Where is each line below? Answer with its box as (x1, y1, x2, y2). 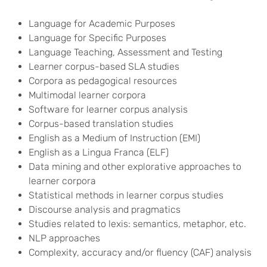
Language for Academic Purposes (29, 18, 175, 29)
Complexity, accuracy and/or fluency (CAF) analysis (29, 247, 252, 258)
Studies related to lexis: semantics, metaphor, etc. (29, 218, 246, 229)
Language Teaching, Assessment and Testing (29, 46, 222, 58)
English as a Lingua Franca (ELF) (29, 147, 169, 158)
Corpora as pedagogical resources (29, 75, 177, 86)
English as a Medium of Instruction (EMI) (29, 132, 200, 144)
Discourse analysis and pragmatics (29, 204, 181, 215)
